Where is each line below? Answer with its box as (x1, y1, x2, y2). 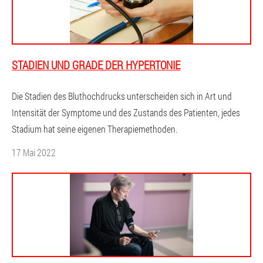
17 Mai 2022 (12, 146, 56, 159)
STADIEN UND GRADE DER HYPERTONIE (12, 58, 180, 72)
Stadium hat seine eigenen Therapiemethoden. (12, 123, 177, 135)
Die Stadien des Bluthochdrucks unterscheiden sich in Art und (12, 90, 232, 102)
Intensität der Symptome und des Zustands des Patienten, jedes (12, 106, 240, 119)
